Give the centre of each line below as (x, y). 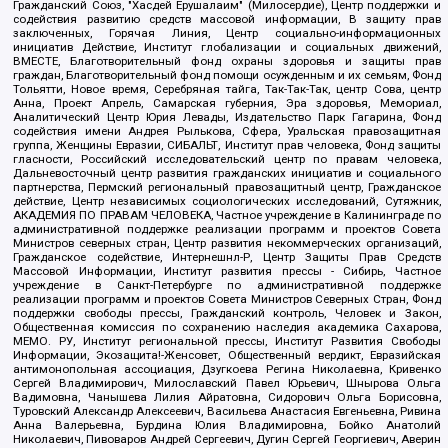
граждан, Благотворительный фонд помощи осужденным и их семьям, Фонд (227, 75)
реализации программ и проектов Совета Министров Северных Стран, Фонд (227, 299)
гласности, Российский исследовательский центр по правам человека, (227, 159)
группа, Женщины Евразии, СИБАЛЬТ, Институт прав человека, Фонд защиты (227, 145)
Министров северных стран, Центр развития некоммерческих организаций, (227, 243)
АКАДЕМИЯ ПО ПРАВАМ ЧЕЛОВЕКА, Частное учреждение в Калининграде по (227, 215)
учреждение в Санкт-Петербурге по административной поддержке (227, 285)
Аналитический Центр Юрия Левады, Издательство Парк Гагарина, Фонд (227, 117)
